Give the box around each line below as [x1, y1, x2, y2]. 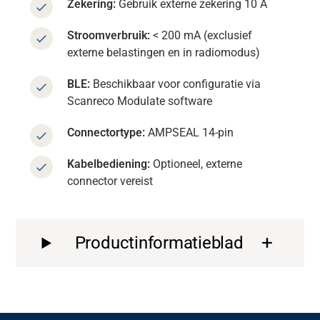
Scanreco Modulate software [67, 94, 213, 109]
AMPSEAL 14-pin [145, 126, 234, 140]
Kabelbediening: [67, 157, 154, 171]
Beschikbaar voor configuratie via [90, 77, 261, 91]
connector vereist [67, 174, 154, 189]
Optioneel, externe [153, 157, 243, 171]
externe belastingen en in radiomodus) [67, 46, 261, 60]
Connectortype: [67, 126, 146, 140]
